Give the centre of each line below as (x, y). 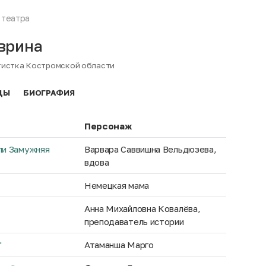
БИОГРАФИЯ (49, 93)
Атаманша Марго (119, 245)
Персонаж (108, 126)
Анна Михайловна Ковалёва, (142, 208)
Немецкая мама (116, 185)
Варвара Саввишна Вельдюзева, (150, 149)
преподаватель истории (134, 221)
